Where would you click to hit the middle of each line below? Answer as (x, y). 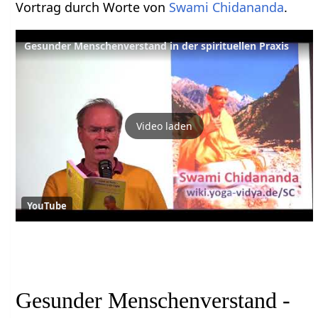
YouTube (47, 206)
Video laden (165, 126)
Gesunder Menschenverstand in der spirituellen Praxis (157, 46)
